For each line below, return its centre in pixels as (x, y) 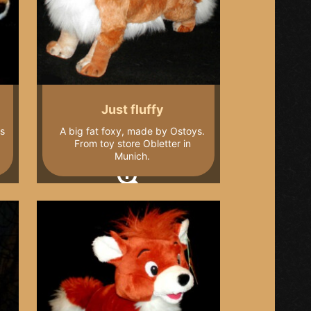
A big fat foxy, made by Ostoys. (133, 131)
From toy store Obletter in (132, 143)
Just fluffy (132, 110)
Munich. (133, 155)
